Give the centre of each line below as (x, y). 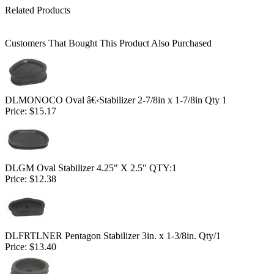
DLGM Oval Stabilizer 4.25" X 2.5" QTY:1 (91, 168)
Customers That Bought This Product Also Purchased (108, 43)
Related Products (38, 10)
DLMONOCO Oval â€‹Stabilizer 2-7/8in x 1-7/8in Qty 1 (116, 100)
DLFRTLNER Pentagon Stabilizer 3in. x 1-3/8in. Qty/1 (113, 235)
